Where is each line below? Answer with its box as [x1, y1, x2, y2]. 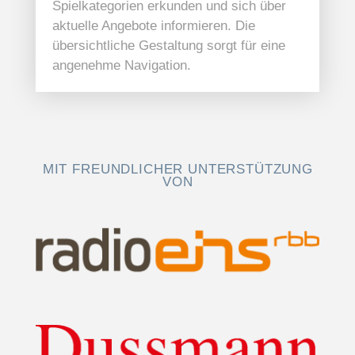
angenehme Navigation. [52, 58, 191, 74]
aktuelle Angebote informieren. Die [52, 18, 255, 34]
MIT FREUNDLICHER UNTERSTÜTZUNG [42, 162, 313, 177]
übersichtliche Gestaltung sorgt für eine [52, 38, 285, 54]
